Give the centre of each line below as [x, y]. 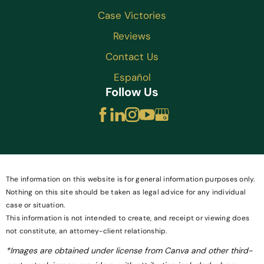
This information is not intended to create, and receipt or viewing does [128, 218]
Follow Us [132, 92]
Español [132, 77]
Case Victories [132, 16]
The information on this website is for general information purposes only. [131, 179]
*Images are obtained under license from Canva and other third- [129, 251]
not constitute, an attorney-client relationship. [87, 231]
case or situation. [36, 205]
